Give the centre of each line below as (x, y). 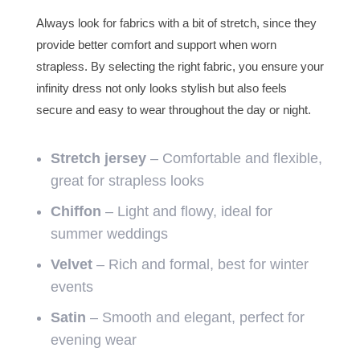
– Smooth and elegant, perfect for (195, 318)
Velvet (71, 265)
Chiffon (76, 212)
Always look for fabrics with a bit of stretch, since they (176, 23)
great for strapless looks (127, 181)
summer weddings (109, 234)
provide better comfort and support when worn (156, 45)
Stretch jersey (98, 159)
